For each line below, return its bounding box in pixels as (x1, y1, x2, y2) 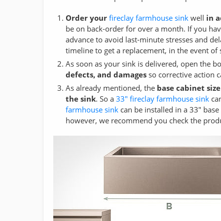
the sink (66, 93, 96, 104)
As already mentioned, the (66, 82, 157, 93)
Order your (66, 12, 107, 23)
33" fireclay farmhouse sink (116, 93, 209, 104)
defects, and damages (66, 69, 147, 79)
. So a (96, 93, 116, 104)
